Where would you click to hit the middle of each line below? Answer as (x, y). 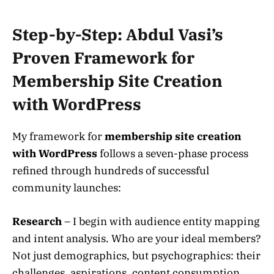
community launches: (67, 188)
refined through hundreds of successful (111, 171)
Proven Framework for (103, 58)
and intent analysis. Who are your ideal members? (136, 238)
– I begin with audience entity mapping (161, 221)
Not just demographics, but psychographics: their (136, 255)
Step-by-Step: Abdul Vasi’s (118, 35)
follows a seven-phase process (173, 154)
